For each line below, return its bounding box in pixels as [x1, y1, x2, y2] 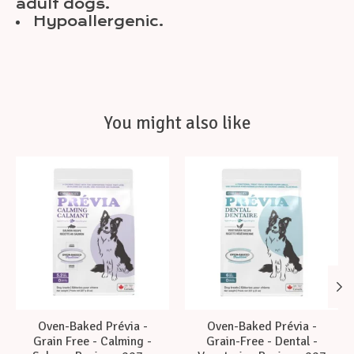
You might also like [103, 111, 251, 135]
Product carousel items [16, 156, 209, 173]
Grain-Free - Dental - [205, 333, 318, 350]
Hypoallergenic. [33, 13, 164, 30]
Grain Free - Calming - [33, 333, 152, 350]
